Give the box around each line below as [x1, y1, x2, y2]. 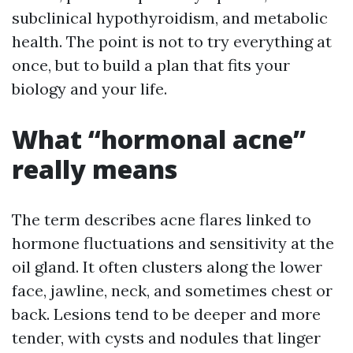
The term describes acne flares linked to [12, 210, 311, 230]
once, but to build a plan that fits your [12, 55, 290, 76]
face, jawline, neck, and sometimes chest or [12, 281, 333, 301]
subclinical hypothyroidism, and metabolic [12, 8, 328, 28]
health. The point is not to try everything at [12, 32, 332, 52]
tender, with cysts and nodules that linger [12, 328, 321, 348]
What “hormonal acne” [12, 122, 306, 157]
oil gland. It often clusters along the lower [12, 257, 322, 277]
